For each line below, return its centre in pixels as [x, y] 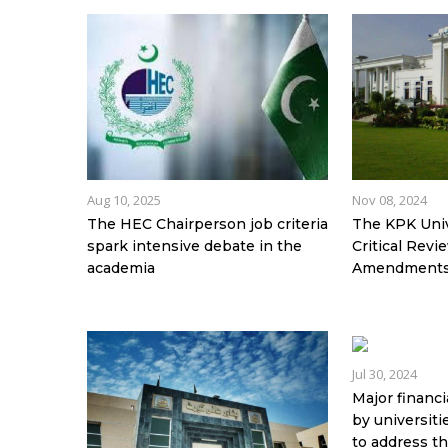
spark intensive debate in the [194, 246]
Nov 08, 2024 [390, 200]
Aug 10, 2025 [124, 200]
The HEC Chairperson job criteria [207, 224]
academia [121, 268]
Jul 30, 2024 [385, 374]
